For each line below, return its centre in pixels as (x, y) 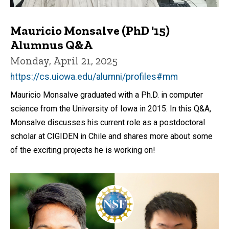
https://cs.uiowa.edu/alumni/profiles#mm (94, 76)
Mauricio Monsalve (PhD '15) (90, 31)
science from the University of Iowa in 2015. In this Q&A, (111, 108)
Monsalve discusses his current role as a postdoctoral (108, 122)
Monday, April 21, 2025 (64, 61)
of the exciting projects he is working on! (83, 150)
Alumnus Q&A (51, 45)
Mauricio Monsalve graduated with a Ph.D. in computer (107, 95)
